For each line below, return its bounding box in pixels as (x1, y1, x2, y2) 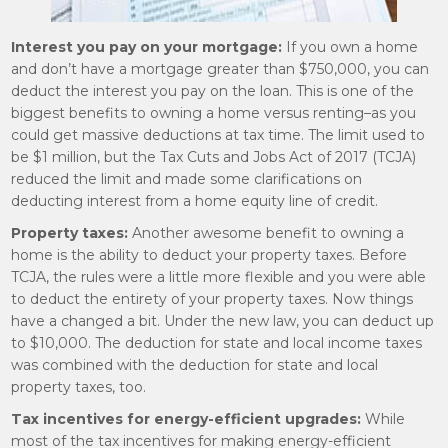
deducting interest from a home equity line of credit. (11, 192, 379, 210)
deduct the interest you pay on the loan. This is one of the (11, 82, 415, 100)
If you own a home (282, 38, 419, 56)
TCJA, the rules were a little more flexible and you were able (11, 268, 427, 286)
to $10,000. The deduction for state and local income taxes (11, 334, 423, 352)
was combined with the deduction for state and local (11, 356, 379, 374)
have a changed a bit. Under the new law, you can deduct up (11, 312, 435, 330)
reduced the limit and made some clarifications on (11, 170, 363, 188)
